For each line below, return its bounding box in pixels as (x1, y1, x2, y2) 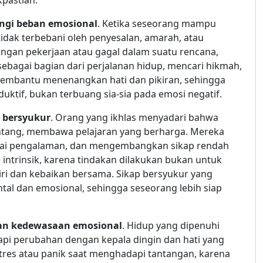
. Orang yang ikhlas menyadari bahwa (50, 111, 218, 124)
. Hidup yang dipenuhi (122, 219, 220, 232)
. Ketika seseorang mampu (97, 17, 216, 31)
